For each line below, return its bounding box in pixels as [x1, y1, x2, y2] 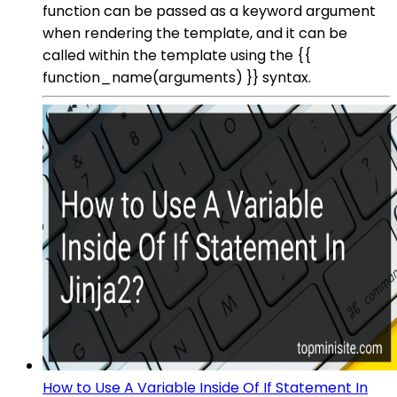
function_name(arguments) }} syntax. [43, 66, 311, 88]
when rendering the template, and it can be [43, 22, 347, 43]
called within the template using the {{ [43, 44, 311, 66]
